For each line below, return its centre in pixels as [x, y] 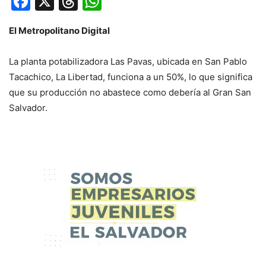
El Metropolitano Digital [59, 31]
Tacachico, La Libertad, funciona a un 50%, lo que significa [131, 77]
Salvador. [28, 108]
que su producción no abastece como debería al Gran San [130, 93]
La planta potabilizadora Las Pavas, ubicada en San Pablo [128, 62]
